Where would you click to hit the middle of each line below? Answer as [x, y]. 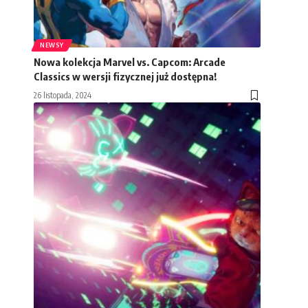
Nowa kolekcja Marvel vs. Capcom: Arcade [130, 62]
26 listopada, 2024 [63, 95]
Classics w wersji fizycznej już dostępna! [125, 76]
